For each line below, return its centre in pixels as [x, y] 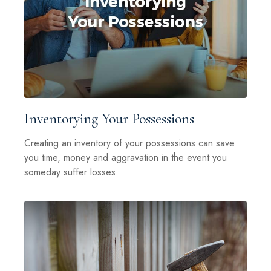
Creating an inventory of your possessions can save [129, 143]
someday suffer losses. [71, 172]
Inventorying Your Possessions [109, 119]
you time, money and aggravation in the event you [126, 158]
